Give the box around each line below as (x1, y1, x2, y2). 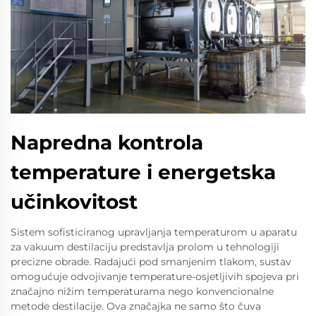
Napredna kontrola (11, 130, 203, 155)
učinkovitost (11, 190, 138, 214)
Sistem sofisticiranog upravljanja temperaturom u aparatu (11, 226, 297, 239)
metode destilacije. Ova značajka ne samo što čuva (11, 300, 261, 313)
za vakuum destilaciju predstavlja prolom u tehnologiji (11, 241, 279, 254)
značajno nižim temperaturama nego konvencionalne (11, 285, 274, 298)
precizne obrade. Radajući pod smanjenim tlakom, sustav (11, 255, 291, 269)
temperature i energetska (11, 160, 276, 185)
